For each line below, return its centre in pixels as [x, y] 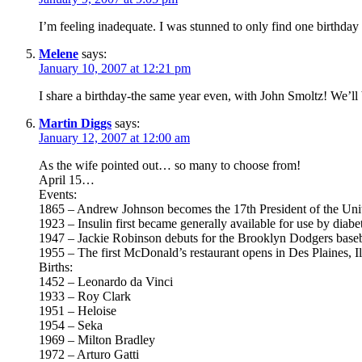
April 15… [67, 179]
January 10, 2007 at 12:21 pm [115, 68]
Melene [59, 53]
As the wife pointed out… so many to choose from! [170, 165]
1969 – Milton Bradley [97, 339]
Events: [58, 194]
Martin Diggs [75, 123]
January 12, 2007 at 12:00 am [114, 137]
